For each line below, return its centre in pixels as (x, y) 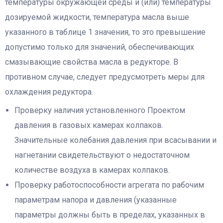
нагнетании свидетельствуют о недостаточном (102, 155)
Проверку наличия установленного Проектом (100, 110)
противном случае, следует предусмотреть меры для (105, 77)
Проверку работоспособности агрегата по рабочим (110, 185)
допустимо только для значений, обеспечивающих (100, 47)
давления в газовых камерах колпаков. (89, 125)
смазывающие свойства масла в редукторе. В (92, 62)
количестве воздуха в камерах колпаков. (92, 170)
